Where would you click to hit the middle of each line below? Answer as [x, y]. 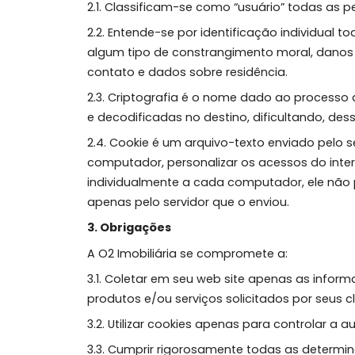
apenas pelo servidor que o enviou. [211, 264]
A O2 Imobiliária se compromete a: [210, 321]
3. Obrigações [145, 293]
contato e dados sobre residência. [210, 119]
